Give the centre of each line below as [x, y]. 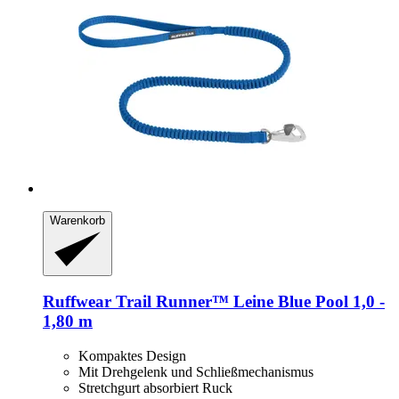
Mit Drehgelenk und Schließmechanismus [196, 372]
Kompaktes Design [132, 356]
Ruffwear [77, 302]
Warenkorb [77, 221]
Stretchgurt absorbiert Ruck [155, 388]
